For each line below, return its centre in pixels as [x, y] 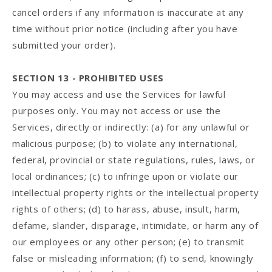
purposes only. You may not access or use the [117, 111]
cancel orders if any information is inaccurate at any [128, 12]
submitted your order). [64, 45]
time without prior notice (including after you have [125, 29]
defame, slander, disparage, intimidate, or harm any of [135, 226]
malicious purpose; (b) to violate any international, [125, 144]
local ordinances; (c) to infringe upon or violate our [125, 176]
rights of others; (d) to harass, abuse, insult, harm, [126, 209]
